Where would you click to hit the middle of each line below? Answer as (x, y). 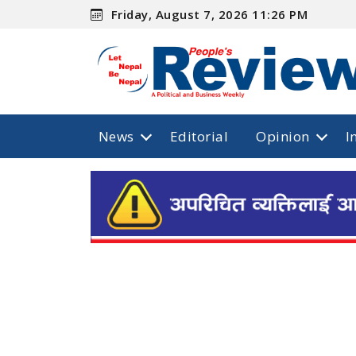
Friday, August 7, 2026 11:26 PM (208, 14)
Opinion (283, 136)
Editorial (199, 136)
